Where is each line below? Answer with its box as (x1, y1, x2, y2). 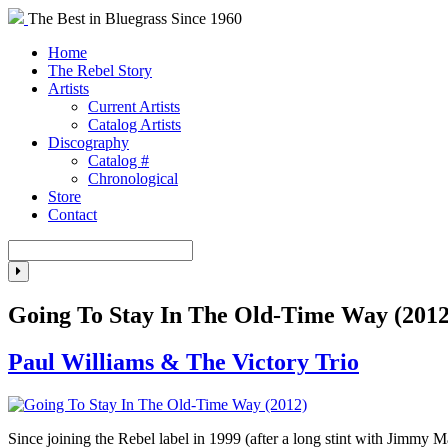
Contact (48, 206, 97, 223)
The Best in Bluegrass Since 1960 (28, 10, 242, 27)
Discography (48, 134, 129, 151)
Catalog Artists (88, 116, 181, 133)
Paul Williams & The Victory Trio (8, 348, 359, 375)
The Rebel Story (48, 62, 152, 79)
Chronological (88, 170, 178, 187)
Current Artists (88, 98, 180, 115)
